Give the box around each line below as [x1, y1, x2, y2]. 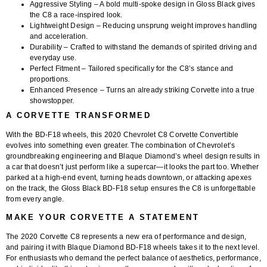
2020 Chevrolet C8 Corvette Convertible [104, 130, 239, 139]
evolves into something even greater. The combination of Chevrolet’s [6, 141, 235, 150]
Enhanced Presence [30, 85, 98, 94]
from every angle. [6, 194, 64, 203]
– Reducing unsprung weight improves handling [94, 21, 257, 30]
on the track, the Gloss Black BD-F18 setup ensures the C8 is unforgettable [6, 184, 256, 193]
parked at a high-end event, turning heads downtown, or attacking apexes [6, 173, 252, 182]
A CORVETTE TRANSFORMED [6, 110, 151, 120]
